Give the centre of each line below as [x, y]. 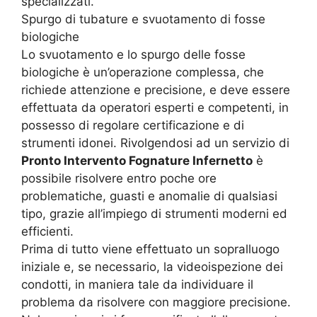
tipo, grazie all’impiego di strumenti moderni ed [154, 214]
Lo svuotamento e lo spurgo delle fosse [133, 55]
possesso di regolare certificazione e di [133, 126]
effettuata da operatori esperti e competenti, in [155, 108]
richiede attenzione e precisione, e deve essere [156, 90]
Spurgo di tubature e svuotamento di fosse [143, 19]
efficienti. [47, 232]
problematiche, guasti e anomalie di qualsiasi [149, 196]
